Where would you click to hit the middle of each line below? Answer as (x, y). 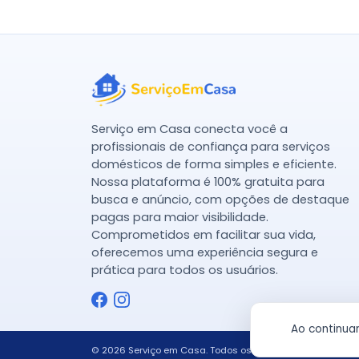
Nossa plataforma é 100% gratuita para (208, 182)
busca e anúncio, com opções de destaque (220, 199)
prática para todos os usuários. (185, 270)
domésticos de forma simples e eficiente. (214, 164)
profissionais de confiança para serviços (211, 146)
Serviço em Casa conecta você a (190, 129)
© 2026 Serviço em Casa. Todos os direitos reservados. (218, 350)
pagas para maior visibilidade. (180, 217)
